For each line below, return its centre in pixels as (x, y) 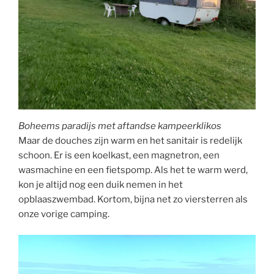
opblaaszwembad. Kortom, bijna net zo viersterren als (133, 199)
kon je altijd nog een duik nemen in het (101, 184)
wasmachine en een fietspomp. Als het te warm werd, (133, 170)
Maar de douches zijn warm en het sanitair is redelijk (130, 140)
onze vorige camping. (64, 214)
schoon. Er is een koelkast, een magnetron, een (119, 155)
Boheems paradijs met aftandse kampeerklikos (120, 126)
